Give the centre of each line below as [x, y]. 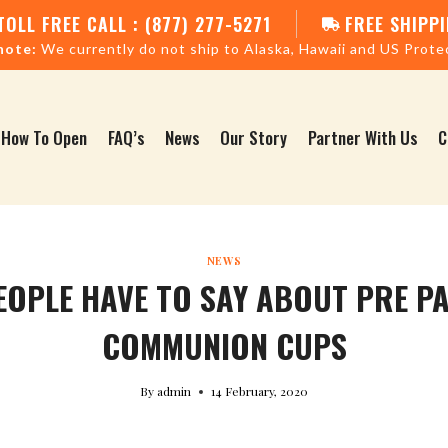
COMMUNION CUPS [224, 346]
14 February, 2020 [260, 391]
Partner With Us [362, 137]
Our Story [254, 137]
